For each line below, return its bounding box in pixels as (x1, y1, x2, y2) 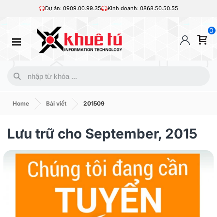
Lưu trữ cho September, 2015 (7, 125, 197, 142)
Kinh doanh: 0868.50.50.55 (108, 5, 178, 12)
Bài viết (46, 100, 66, 108)
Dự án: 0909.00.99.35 (45, 5, 101, 12)
